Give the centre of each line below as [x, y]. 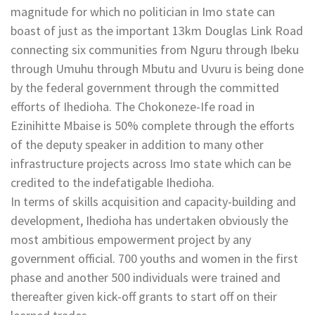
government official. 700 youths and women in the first [154, 258]
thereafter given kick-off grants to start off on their [144, 296]
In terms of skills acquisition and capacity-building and [153, 201]
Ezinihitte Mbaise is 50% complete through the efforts [153, 125]
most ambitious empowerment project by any [131, 239]
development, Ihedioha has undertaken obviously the [149, 220]
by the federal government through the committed [145, 87]
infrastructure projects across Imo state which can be [151, 163]
